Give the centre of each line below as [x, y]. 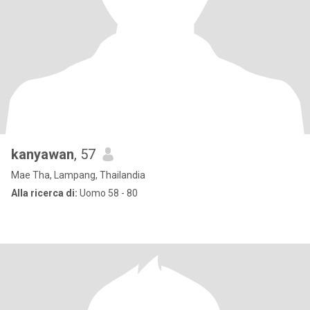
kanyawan [43, 154]
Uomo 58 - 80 [108, 193]
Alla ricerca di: [44, 193]
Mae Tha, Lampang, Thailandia [78, 175]
